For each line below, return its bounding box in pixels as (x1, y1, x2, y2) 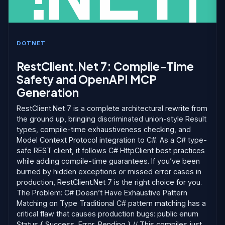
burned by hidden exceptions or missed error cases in (17, 167, 201, 176)
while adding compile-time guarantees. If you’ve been (17, 157, 200, 165)
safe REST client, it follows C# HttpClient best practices (17, 146, 205, 155)
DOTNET (17, 40, 46, 47)
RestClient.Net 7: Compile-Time (17, 59, 194, 73)
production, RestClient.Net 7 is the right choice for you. (17, 178, 202, 186)
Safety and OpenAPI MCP (17, 72, 157, 86)
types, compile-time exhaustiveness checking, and (17, 125, 191, 134)
